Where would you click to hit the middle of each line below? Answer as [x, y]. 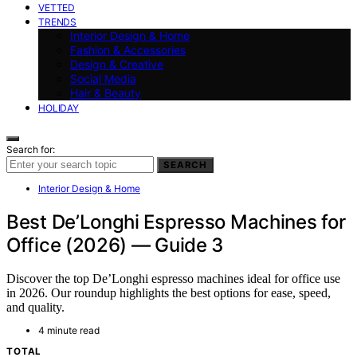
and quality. [35, 308]
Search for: [31, 149]
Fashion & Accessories [128, 49]
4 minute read [69, 331]
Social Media [103, 78]
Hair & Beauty [106, 92]
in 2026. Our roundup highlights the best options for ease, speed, [169, 293]
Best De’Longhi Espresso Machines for [176, 222]
